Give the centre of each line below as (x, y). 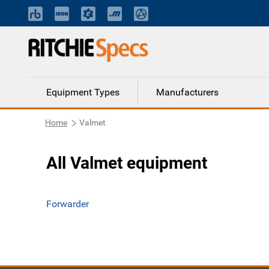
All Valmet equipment (127, 163)
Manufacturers (187, 92)
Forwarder (68, 204)
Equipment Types (83, 92)
